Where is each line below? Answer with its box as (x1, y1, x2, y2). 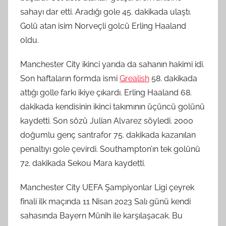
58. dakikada (149, 73, 197, 83)
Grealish (120, 73, 149, 83)
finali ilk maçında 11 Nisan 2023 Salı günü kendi (20, 196, 191, 206)
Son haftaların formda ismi (20, 73, 120, 83)
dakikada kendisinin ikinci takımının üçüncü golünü (20, 101, 205, 111)
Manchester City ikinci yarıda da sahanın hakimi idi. (20, 59, 204, 69)
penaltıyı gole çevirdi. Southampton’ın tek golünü (20, 144, 200, 154)
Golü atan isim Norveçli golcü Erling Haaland (20, 21, 186, 31)
